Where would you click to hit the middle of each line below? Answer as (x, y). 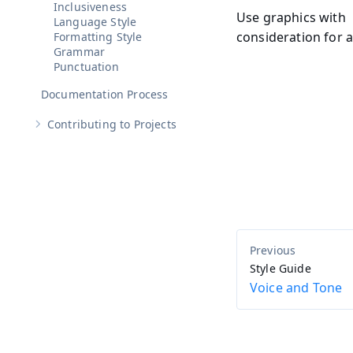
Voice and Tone (296, 288)
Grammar (80, 52)
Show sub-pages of (83, 129)
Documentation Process (105, 95)
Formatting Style (98, 37)
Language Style (95, 22)
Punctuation (86, 67)
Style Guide (281, 269)
